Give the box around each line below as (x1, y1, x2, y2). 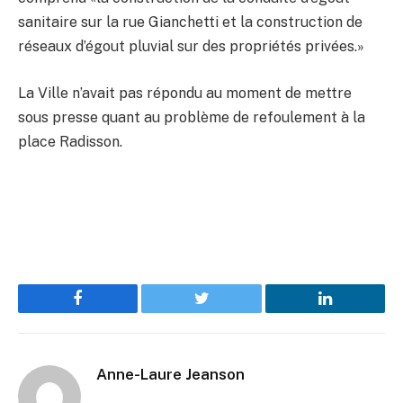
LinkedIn (323, 303, 383, 320)
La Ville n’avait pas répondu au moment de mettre (18, 85, 352, 102)
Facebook (76, 303, 140, 320)
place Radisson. (18, 133, 122, 150)
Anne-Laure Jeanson (96, 365, 245, 383)
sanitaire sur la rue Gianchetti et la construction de (18, 13, 363, 31)
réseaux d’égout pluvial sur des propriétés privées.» (18, 38, 364, 56)
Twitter (200, 303, 247, 320)
